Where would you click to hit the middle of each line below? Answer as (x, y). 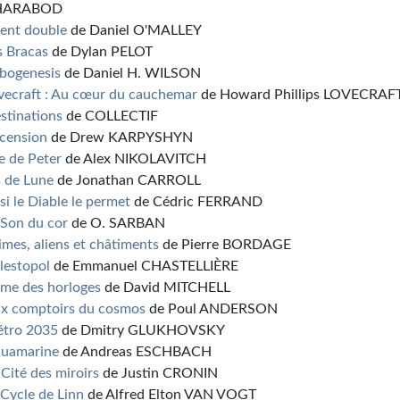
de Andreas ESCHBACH (136, 352)
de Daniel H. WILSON (131, 73)
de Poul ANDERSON (212, 309)
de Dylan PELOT (101, 52)
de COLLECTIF (111, 116)
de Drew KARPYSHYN (121, 137)
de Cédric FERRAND (197, 202)
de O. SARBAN (117, 223)
